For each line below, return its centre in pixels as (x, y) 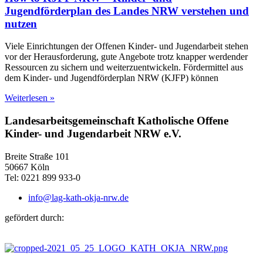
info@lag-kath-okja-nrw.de (78, 197)
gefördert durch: (34, 217)
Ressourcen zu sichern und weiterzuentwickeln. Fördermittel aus (124, 68)
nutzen (21, 23)
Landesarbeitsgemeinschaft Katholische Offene (117, 121)
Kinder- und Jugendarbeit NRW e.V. (93, 134)
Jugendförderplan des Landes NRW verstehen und (127, 11)
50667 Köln (27, 167)
